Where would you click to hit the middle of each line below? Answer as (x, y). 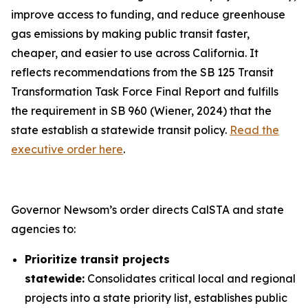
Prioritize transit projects (97, 259)
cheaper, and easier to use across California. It (135, 53)
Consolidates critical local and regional (190, 278)
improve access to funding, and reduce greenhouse (148, 14)
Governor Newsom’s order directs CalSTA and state (147, 210)
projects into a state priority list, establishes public (156, 298)
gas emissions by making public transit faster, (130, 34)
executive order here (67, 149)
